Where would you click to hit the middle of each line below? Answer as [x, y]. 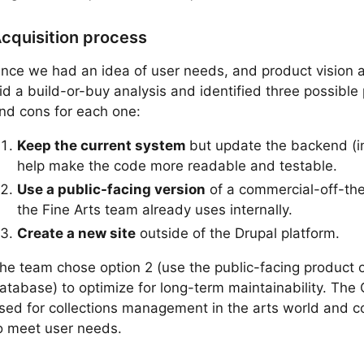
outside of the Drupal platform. [238, 234]
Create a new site [76, 234]
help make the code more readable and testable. [177, 165]
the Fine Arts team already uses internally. [155, 210]
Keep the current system [101, 145]
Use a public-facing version [111, 190]
